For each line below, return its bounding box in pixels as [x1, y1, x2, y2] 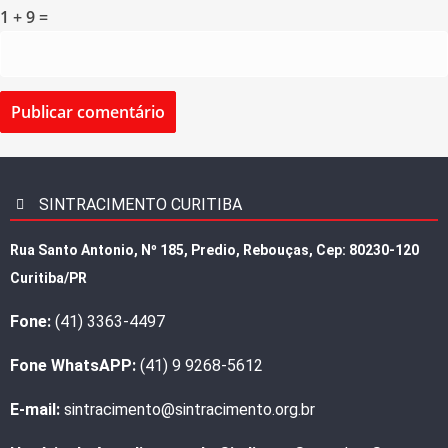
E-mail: [10, 399, 60, 419]
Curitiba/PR [10, 269, 87, 286]
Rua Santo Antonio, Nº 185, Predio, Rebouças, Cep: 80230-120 [10, 241, 419, 258]
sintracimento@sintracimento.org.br [60, 399, 315, 419]
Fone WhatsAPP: [10, 355, 136, 375]
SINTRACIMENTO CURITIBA [38, 194, 242, 214]
